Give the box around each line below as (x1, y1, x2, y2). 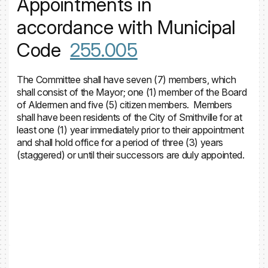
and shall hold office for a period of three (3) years (17, 136, 224, 148)
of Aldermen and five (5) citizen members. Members (17, 99, 232, 111)
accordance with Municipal (17, 16, 236, 39)
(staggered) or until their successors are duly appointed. (17, 149, 245, 161)
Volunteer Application (25, 179, 113, 191)
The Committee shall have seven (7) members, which (17, 74, 236, 86)
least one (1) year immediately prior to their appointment (17, 124, 244, 136)
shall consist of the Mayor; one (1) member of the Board (17, 86, 247, 98)
